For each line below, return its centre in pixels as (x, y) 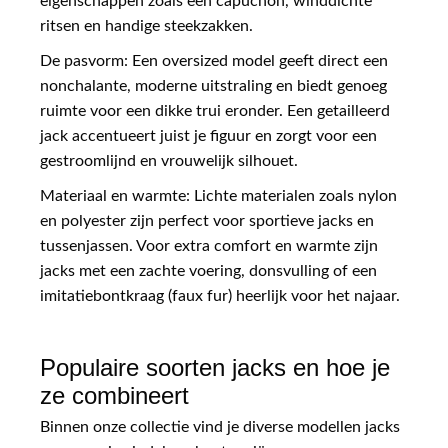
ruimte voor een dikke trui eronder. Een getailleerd (215, 110)
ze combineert (114, 395)
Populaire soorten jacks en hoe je (215, 367)
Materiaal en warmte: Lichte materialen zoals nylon (218, 195)
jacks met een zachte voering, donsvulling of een (208, 270)
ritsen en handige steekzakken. (146, 25)
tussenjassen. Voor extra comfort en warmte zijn (209, 245)
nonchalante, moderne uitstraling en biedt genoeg (213, 85)
